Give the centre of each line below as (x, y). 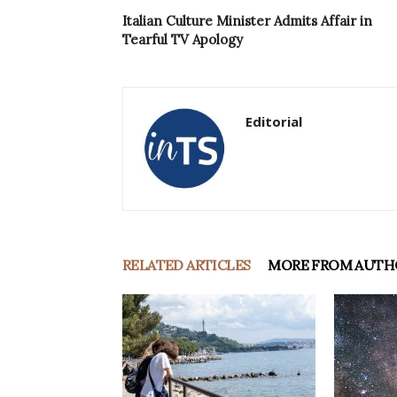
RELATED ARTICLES (187, 265)
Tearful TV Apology (183, 40)
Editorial (274, 122)
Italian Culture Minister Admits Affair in (247, 21)
